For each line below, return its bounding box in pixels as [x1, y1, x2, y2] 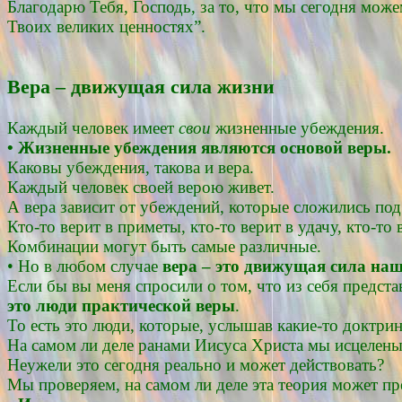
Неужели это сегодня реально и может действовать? [7, 354, 384, 374]
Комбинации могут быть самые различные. [7, 236, 321, 256]
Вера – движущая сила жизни [7, 76, 275, 99]
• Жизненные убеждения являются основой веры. [7, 137, 391, 157]
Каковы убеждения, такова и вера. [7, 157, 254, 177]
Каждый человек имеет [7, 118, 179, 137]
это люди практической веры [7, 295, 235, 315]
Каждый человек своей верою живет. [7, 177, 275, 197]
